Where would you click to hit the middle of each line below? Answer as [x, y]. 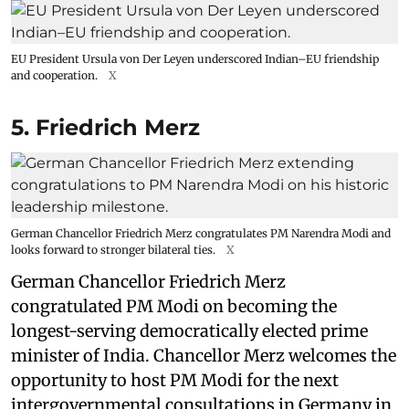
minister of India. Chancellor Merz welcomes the [204, 355]
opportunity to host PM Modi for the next [175, 380]
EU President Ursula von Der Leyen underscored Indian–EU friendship [195, 58]
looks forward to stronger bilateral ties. [113, 249]
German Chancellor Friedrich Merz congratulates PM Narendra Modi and [201, 233]
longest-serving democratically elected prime [189, 330]
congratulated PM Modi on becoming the [174, 306]
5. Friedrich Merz [105, 127]
